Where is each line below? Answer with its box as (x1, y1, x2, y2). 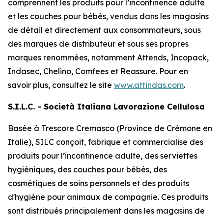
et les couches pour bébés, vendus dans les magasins (8, 11, 209, 21)
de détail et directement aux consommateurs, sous (8, 25, 201, 35)
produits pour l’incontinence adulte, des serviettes (8, 151, 197, 161)
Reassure (120, 66, 156, 76)
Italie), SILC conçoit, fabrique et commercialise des (8, 137, 203, 147)
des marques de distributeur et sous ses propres (8, 39, 189, 49)
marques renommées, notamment (8, 53, 137, 62)
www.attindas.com (114, 80, 184, 90)
